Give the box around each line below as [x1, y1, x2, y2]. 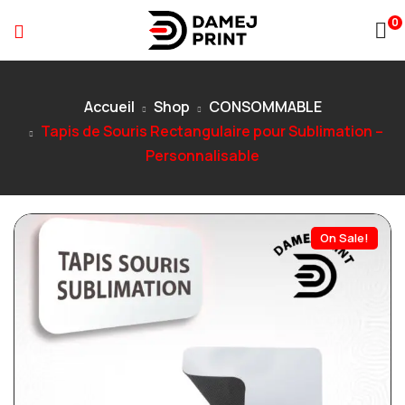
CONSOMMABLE [208, 96, 322, 117]
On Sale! [320, 229, 369, 246]
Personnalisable [146, 145, 259, 165]
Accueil [83, 96, 135, 117]
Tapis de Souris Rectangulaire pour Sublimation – [41, 120, 383, 141]
